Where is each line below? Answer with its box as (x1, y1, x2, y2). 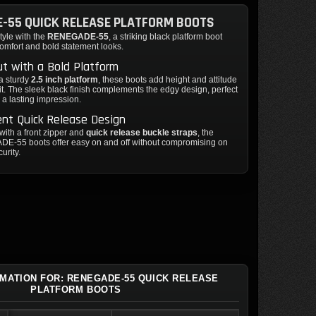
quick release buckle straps (86, 128, 198, 138)
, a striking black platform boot (109, 32, 223, 42)
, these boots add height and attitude (98, 75, 238, 85)
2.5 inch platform (31, 75, 99, 85)
